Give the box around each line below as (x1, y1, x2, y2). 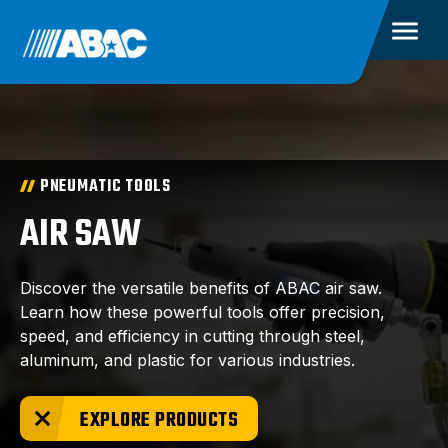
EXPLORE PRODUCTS (80, 405, 238, 436)
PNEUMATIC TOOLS (40, 174, 171, 200)
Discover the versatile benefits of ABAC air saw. (20, 278, 382, 298)
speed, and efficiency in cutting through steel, (20, 326, 365, 346)
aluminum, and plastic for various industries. (20, 350, 355, 370)
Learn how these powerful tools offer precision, (20, 302, 385, 322)
